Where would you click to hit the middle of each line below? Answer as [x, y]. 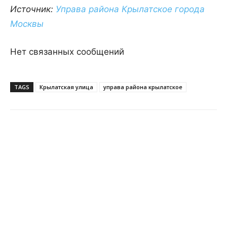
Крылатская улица [66, 87]
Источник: [33, 9]
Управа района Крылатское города [130, 9]
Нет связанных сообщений [67, 52]
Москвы [27, 24]
